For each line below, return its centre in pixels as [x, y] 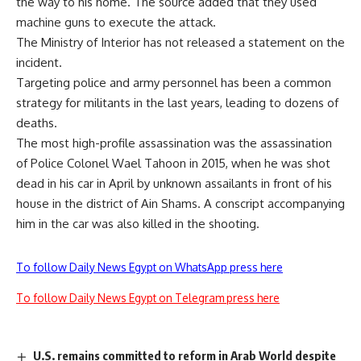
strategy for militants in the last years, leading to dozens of [177, 103]
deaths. [37, 123]
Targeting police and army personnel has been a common [174, 83]
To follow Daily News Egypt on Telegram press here [148, 298]
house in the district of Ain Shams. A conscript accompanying [180, 203]
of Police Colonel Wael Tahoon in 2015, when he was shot [173, 163]
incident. [39, 62]
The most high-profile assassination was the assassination [174, 143]
